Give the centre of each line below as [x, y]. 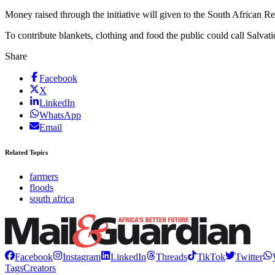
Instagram [82, 257]
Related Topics [26, 153]
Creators [40, 268]
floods [41, 188]
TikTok [211, 257]
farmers [44, 177]
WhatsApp [60, 115]
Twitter [249, 257]
